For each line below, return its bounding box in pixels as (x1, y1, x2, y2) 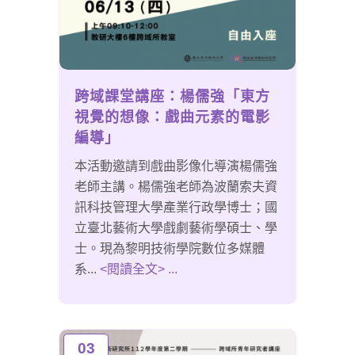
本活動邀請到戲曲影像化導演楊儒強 (74, 159, 277, 174)
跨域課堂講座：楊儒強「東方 (74, 89, 270, 105)
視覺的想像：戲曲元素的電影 (74, 109, 270, 126)
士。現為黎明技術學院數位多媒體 (74, 242, 265, 256)
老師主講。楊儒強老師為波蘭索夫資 (74, 180, 277, 194)
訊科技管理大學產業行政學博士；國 (74, 200, 277, 215)
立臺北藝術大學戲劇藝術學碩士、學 (74, 221, 277, 235)
